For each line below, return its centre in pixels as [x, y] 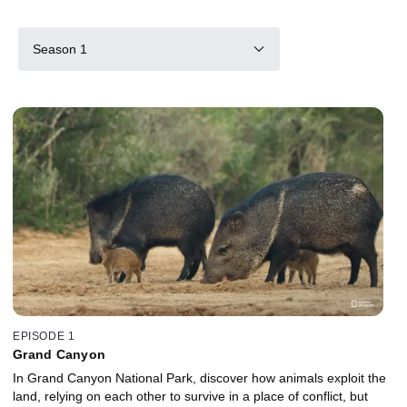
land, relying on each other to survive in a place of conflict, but [190, 396]
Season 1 [60, 49]
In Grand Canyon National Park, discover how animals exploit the [199, 377]
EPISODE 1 [44, 336]
